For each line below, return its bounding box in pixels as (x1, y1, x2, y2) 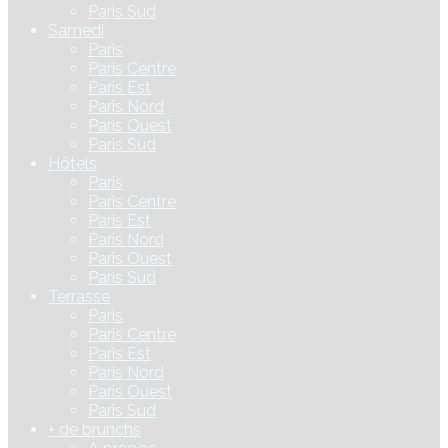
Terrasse (48, 287, 110, 307)
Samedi (48, 21, 104, 41)
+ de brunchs (48, 420, 141, 440)
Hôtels (48, 154, 97, 174)
